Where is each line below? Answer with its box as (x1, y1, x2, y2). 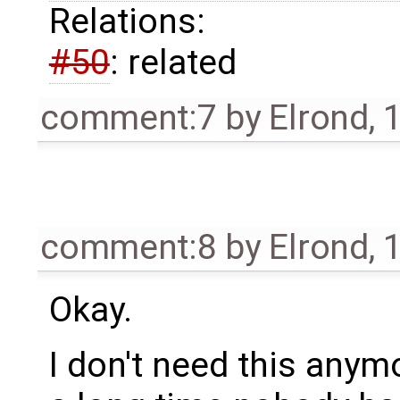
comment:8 (40, 227, 217, 269)
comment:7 (40, 96, 217, 138)
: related (109, 41, 237, 83)
